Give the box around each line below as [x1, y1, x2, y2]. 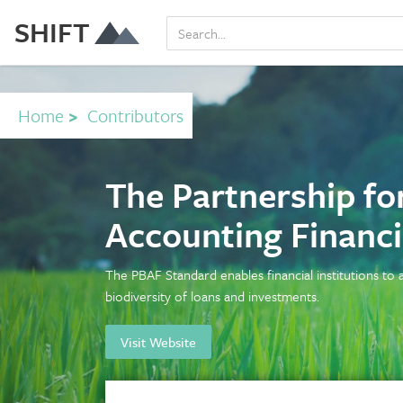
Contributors [87, 103, 184, 129]
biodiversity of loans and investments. [105, 286, 319, 306]
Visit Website [121, 332, 196, 352]
